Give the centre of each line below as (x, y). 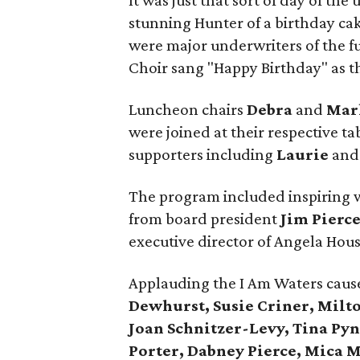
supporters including (202, 154)
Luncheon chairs (188, 109)
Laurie (303, 154)
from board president (203, 219)
